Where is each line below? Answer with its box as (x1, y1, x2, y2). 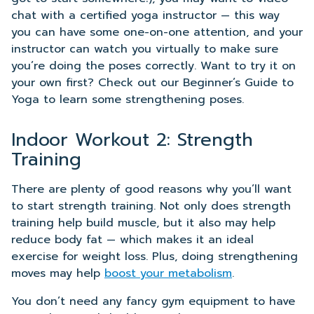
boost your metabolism (104, 265, 232, 282)
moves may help (11, 265, 104, 282)
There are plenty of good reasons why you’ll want (11, 181, 292, 198)
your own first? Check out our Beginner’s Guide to (11, 74, 294, 91)
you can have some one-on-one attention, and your (11, 24, 303, 41)
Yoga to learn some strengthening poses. (11, 91, 244, 108)
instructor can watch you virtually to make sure (11, 41, 278, 57)
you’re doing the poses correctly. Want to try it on (11, 57, 296, 74)
